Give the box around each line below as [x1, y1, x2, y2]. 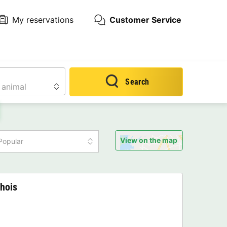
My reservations [12, 14, 73, 25]
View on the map [120, 136, 178, 145]
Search [125, 77, 149, 87]
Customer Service [109, 14, 181, 25]
